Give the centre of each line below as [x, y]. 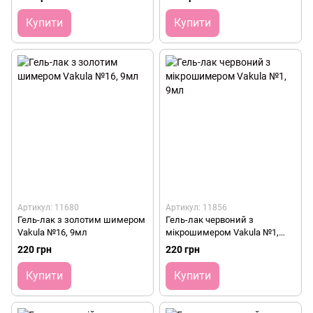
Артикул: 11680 [48, 208]
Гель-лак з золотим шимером [81, 220]
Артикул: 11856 [196, 208]
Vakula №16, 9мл [52, 233]
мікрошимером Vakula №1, [222, 233]
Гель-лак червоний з [210, 220]
